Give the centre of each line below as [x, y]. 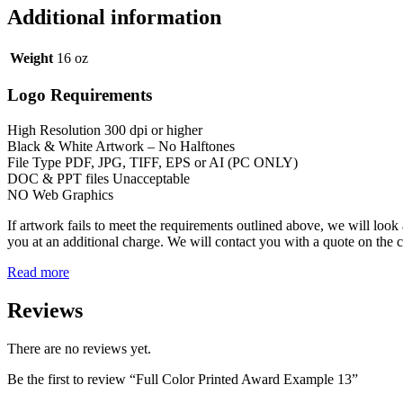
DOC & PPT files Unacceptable [99, 179]
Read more [38, 273]
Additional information [114, 17]
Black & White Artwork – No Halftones [121, 147]
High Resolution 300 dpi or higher [105, 130]
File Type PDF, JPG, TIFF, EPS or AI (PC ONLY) [152, 163]
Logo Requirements [80, 95]
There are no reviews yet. [79, 348]
